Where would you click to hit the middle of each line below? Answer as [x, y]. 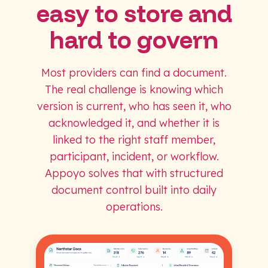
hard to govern [134, 39]
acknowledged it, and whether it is [134, 123]
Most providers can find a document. [134, 72]
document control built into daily [134, 190]
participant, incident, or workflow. [134, 156]
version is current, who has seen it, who [134, 106]
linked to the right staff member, [134, 139]
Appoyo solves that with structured [134, 173]
